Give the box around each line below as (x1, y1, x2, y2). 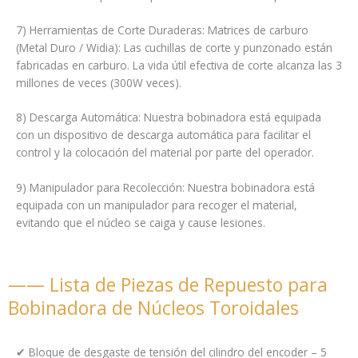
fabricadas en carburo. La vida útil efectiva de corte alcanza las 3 (16, 57, 342, 73)
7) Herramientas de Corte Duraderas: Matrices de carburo (16, 22, 308, 38)
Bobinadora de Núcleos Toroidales (8, 295, 299, 321)
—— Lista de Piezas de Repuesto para (8, 272, 328, 298)
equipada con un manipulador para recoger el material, (16, 197, 297, 213)
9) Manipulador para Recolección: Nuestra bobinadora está (16, 180, 315, 196)
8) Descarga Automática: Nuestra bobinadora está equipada (16, 109, 321, 125)
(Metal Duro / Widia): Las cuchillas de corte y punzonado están (16, 39, 332, 55)
